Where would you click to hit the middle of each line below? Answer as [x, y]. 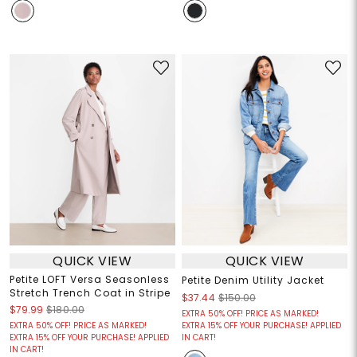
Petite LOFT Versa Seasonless [89, 280]
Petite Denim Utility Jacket [253, 280]
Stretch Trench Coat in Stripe [90, 293]
